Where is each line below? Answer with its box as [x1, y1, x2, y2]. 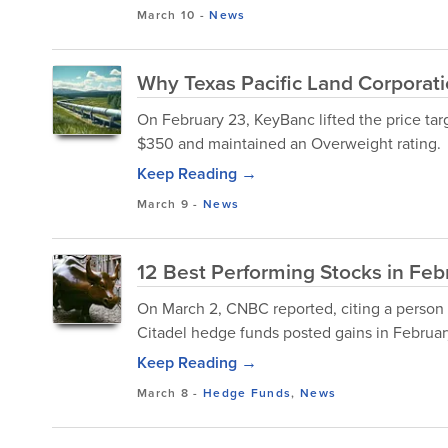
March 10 [137, 6, 196, 23]
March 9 [137, 195, 190, 212]
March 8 [137, 384, 190, 401]
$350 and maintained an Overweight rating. [137, 132, 441, 154]
